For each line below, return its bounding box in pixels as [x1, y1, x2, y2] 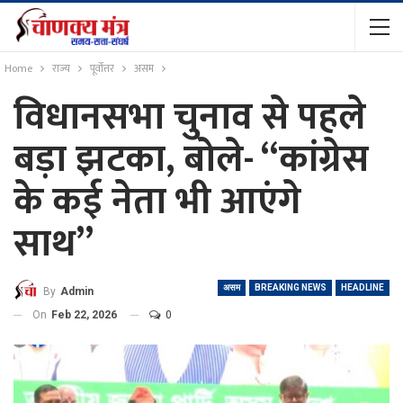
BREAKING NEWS [255, 282, 327, 292]
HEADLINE [341, 282, 384, 292]
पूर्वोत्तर [90, 59, 114, 77]
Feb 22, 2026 [51, 308, 117, 321]
